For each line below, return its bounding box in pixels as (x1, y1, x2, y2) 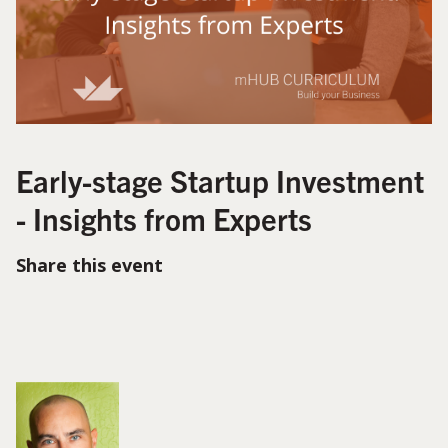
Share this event (16, 252, 163, 277)
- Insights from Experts (16, 198, 312, 237)
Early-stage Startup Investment (16, 160, 424, 199)
